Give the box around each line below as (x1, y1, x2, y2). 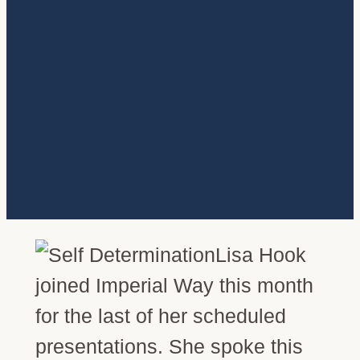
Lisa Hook (215, 243, 306, 266)
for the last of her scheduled (35, 304, 286, 327)
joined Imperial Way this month (35, 273, 313, 297)
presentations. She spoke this (35, 334, 303, 358)
